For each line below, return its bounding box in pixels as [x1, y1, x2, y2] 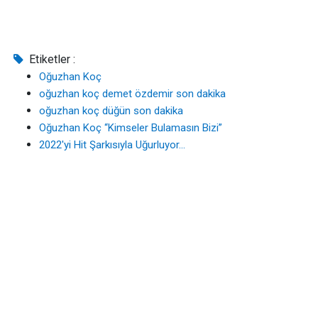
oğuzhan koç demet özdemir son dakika [39, 87, 226, 100]
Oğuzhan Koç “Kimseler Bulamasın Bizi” [39, 121, 222, 134]
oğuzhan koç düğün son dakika [39, 104, 183, 117]
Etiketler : [26, 53, 76, 66]
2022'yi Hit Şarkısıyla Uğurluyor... [39, 138, 185, 151]
